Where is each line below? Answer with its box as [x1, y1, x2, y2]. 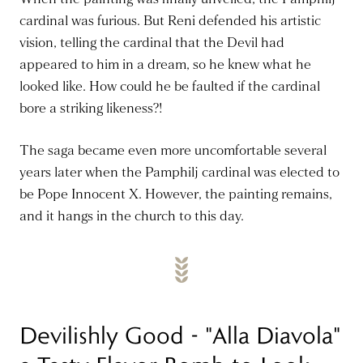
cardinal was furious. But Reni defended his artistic [19, 12, 321, 30]
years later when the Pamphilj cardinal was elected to [19, 164, 340, 181]
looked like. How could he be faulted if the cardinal [19, 78, 320, 96]
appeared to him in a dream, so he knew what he [19, 56, 311, 74]
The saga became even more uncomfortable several [19, 142, 327, 160]
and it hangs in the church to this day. [19, 207, 244, 225]
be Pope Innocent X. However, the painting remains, [19, 186, 332, 203]
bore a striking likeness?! [19, 100, 163, 117]
